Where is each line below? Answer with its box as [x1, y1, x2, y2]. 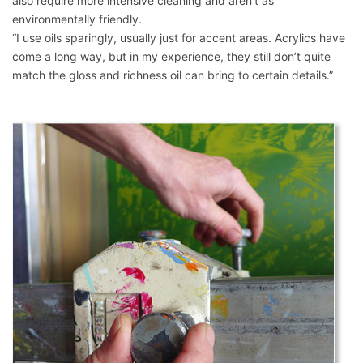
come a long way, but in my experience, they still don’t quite [12, 49, 331, 64]
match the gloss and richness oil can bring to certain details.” [12, 68, 333, 83]
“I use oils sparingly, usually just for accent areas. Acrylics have [12, 31, 345, 45]
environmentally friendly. [12, 12, 142, 27]
